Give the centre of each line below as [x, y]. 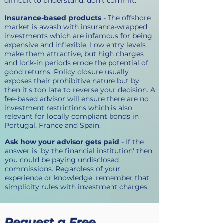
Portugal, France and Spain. [65, 125]
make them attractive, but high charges [74, 54]
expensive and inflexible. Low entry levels [75, 45]
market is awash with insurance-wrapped [76, 27]
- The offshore [126, 18]
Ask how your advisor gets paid [62, 142]
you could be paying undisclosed [62, 160]
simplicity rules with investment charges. [77, 187]
